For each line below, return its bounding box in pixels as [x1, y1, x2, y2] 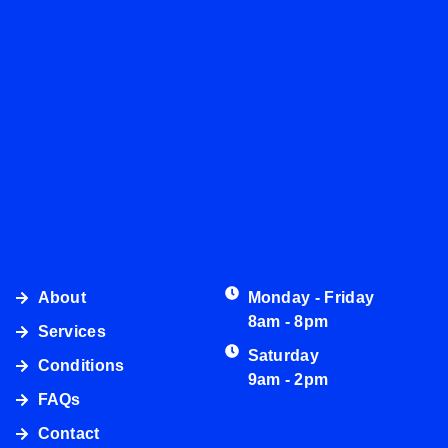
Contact [37, 424, 100, 442]
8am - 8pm [247, 312, 329, 330]
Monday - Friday [247, 288, 375, 306]
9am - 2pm [247, 370, 329, 388]
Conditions [37, 356, 125, 374]
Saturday [247, 346, 320, 364]
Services [37, 322, 107, 340]
